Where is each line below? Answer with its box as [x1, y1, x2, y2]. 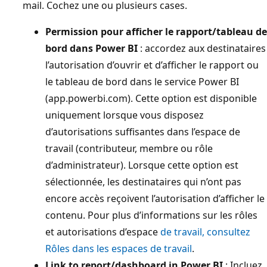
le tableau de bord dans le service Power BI [45, 74, 239, 88]
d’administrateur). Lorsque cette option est [45, 158, 238, 172]
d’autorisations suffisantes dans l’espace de [45, 125, 240, 138]
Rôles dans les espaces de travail [45, 241, 192, 255]
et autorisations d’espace [45, 225, 160, 238]
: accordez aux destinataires [138, 41, 266, 55]
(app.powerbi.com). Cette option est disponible [45, 91, 257, 105]
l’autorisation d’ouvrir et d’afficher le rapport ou [45, 58, 259, 72]
